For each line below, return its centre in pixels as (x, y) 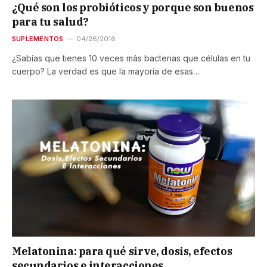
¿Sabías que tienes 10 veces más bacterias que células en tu (131, 58)
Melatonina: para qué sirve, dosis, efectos (122, 251)
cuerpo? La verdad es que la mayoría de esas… (106, 72)
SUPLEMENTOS (38, 39)
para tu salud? (50, 22)
